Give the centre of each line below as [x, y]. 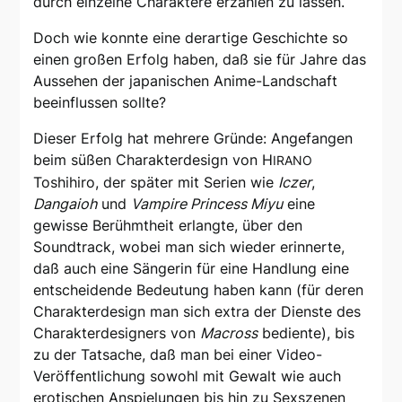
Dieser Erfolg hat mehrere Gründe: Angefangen [193, 139]
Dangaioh [66, 204]
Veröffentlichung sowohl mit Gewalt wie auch [188, 376]
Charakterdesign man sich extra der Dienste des [197, 312]
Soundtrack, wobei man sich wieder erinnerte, [189, 247]
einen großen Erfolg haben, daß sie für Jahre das [200, 60]
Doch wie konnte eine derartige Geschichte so [191, 38]
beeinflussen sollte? [100, 103]
